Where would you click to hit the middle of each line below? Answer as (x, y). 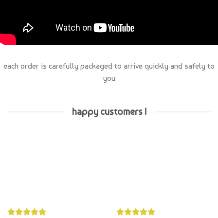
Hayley (127, 206)
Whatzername (30, 206)
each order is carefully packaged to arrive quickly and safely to (109, 48)
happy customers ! (109, 93)
